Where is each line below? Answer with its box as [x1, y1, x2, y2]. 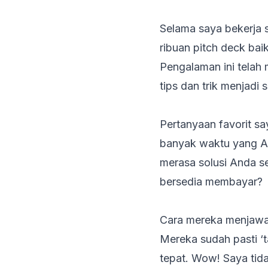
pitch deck [193, 41, 245, 54]
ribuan [160, 41, 193, 54]
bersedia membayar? [160, 175, 263, 188]
